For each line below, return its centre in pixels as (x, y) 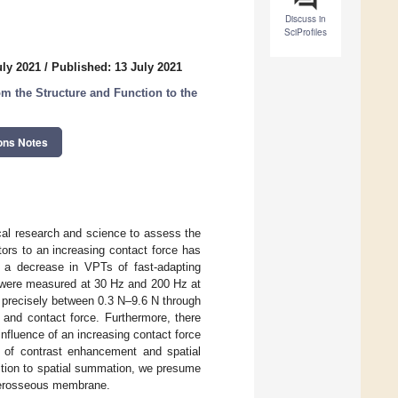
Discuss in (306, 19)
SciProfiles (306, 32)
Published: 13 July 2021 (117, 68)
